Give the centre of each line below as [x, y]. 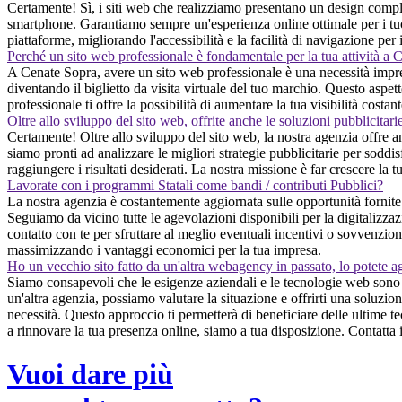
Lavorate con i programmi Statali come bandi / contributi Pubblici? [195, 185]
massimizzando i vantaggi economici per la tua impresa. [164, 249]
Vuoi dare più [90, 375]
